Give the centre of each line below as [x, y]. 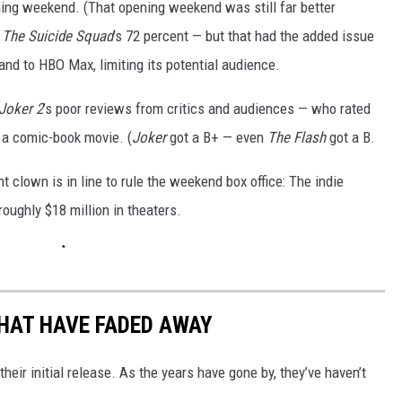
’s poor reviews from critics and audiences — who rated [207, 109]
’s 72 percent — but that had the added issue [244, 36]
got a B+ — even [217, 138]
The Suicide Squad [57, 36]
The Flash [297, 138]
